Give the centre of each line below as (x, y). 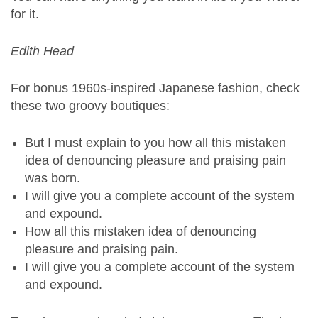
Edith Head (42, 51)
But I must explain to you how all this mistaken (155, 143)
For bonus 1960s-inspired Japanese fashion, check (155, 88)
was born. (53, 179)
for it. (25, 15)
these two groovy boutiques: (90, 106)
